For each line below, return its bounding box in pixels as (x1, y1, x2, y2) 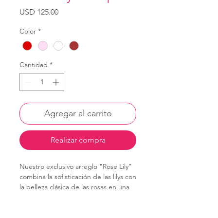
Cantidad (19, 60, 48, 69)
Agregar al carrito (44, 108, 112, 119)
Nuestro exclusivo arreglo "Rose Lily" (19, 162, 132, 171)
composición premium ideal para (19, 193, 120, 201)
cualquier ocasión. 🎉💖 (19, 203, 90, 212)
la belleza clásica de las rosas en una (19, 182, 129, 191)
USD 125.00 (19, 7, 58, 17)
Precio (58, 6, 80, 16)
